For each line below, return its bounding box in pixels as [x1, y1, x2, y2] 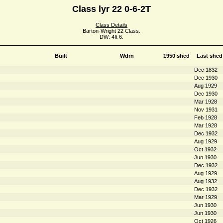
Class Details [96, 21, 127, 28]
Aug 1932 [194, 178, 217, 184]
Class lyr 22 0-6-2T [72, 4, 151, 14]
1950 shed [163, 52, 190, 59]
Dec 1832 [194, 66, 218, 73]
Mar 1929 [194, 194, 217, 200]
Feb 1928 [194, 114, 217, 120]
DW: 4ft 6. [100, 33, 123, 40]
